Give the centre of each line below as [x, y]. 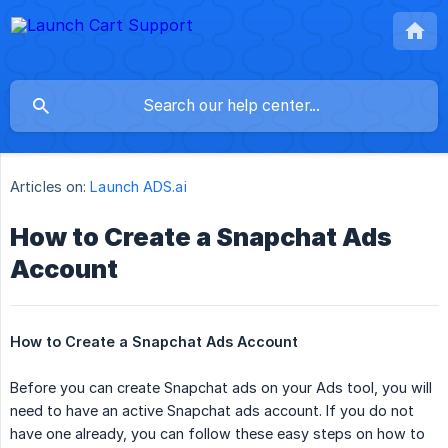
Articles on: [48, 187]
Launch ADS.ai [138, 187]
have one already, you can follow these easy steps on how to [217, 434]
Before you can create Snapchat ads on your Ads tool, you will [221, 388]
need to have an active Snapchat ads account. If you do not [212, 411]
